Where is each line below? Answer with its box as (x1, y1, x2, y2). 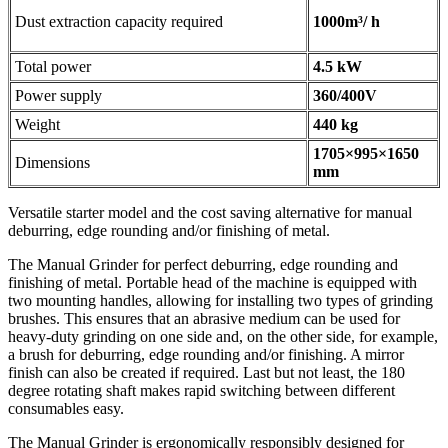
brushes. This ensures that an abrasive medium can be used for (8, 310, 400, 328)
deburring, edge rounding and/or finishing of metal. (8, 222, 330, 240)
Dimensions (15, 154, 90, 172)
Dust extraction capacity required (15, 13, 223, 31)
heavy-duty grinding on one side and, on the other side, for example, (8, 328, 438, 346)
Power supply (15, 87, 102, 105)
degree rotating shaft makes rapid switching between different (8, 382, 395, 400)
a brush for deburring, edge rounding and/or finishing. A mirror (8, 346, 404, 364)
